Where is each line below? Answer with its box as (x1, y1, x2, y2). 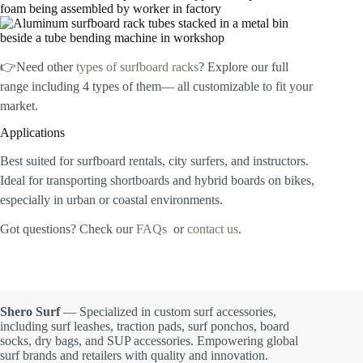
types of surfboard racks (76, 59, 199, 74)
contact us (187, 222, 238, 237)
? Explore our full (199, 59, 288, 74)
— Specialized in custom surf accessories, (63, 304, 276, 318)
